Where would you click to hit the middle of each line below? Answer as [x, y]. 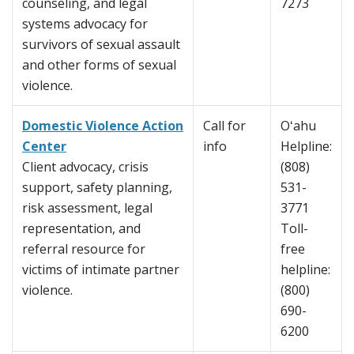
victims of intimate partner [101, 270]
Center [44, 147]
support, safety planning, [97, 188]
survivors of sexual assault [101, 45]
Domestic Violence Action [103, 126]
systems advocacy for [85, 24]
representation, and [81, 229]
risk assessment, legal [87, 208]
